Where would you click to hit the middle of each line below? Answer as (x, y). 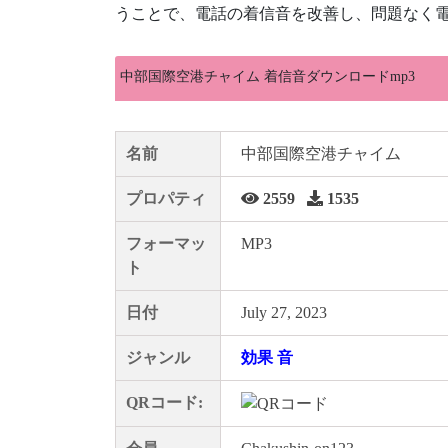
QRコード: (164, 402)
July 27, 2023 (284, 312)
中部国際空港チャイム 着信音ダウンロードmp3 (267, 76)
